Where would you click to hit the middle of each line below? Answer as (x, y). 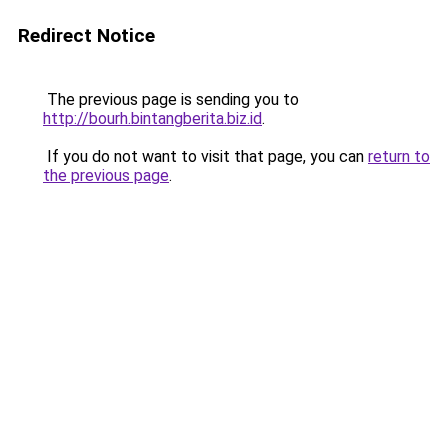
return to (399, 156)
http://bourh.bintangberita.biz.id (152, 118)
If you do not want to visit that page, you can (205, 156)
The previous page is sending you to (171, 99)
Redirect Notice (86, 35)
